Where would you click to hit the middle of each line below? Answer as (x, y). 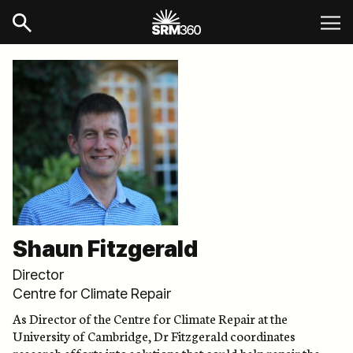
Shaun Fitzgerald (105, 249)
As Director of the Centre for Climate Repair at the (150, 318)
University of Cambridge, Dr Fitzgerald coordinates (154, 335)
